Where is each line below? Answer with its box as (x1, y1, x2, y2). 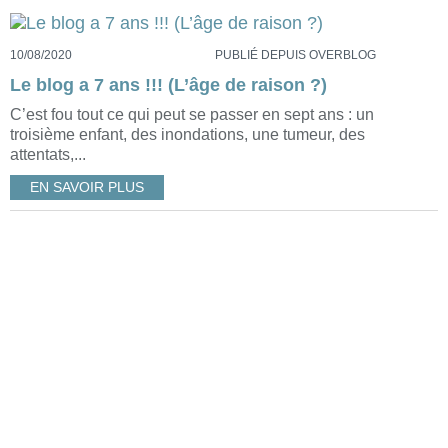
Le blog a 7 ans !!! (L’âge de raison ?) (10, 75, 327, 96)
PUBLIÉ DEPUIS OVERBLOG (214, 48, 376, 63)
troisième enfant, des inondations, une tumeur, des (10, 126, 365, 144)
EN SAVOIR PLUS (30, 180, 144, 196)
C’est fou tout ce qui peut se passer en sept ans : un (10, 106, 374, 124)
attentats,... (10, 146, 86, 164)
